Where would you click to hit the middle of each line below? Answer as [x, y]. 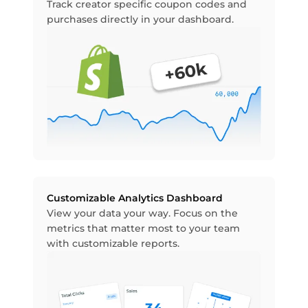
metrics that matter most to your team [143, 228]
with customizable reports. [113, 243]
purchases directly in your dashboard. [140, 20]
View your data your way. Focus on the [142, 213]
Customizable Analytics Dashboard [135, 198]
